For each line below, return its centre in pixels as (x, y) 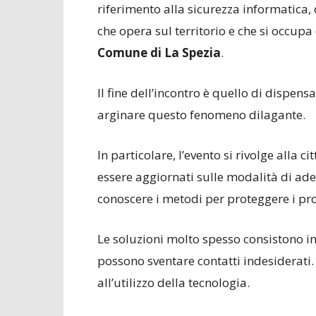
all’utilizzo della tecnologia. (174, 282)
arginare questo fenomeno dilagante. (201, 115)
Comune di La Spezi (155, 53)
